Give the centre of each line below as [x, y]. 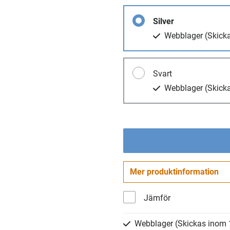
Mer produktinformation [174, 172]
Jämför [157, 198]
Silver [164, 21]
